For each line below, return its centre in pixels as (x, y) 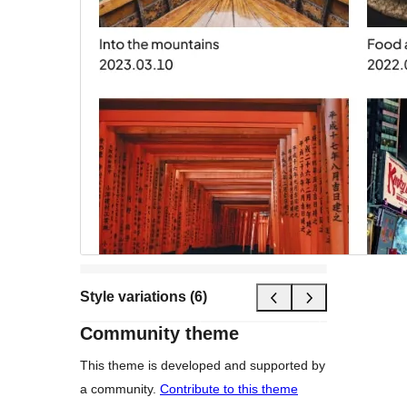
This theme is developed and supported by (203, 365)
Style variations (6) (144, 296)
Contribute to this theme (229, 388)
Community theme (159, 333)
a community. (120, 388)
